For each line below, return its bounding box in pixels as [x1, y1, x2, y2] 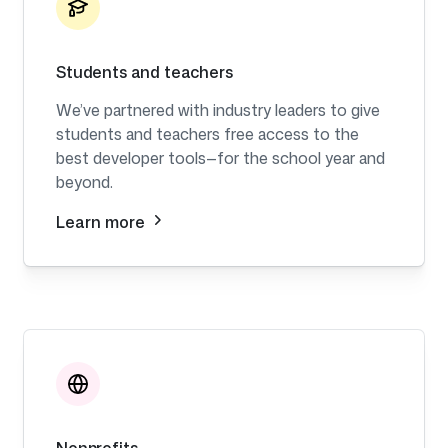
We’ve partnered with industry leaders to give [56, 99, 380, 122]
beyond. [56, 171, 113, 194]
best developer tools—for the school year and [56, 147, 385, 170]
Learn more [56, 211, 149, 234]
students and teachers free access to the [56, 123, 359, 146]
